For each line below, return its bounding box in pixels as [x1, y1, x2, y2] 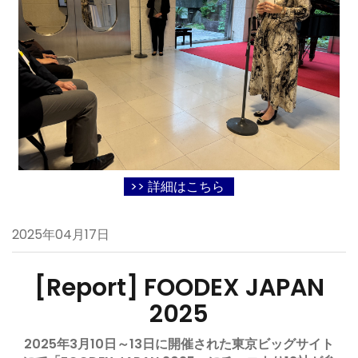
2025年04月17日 [12, 225, 109, 244]
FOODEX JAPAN [143, 271, 324, 304]
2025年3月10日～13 [24, 335, 142, 353]
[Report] [34, 271, 144, 304]
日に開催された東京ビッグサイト [142, 335, 334, 353]
